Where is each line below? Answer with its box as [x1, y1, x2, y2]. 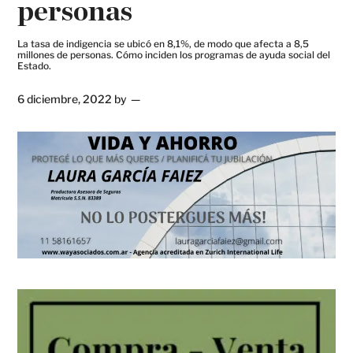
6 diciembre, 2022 [17, 92, 113, 106]
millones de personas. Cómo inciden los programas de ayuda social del [17, 49, 331, 61]
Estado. [17, 60, 52, 72]
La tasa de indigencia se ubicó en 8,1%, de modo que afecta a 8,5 [17, 38, 310, 50]
